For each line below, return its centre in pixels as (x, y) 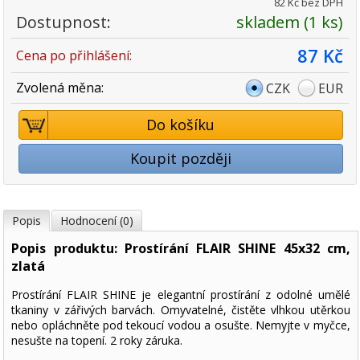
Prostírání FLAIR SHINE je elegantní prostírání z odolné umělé (181, 294)
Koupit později (180, 158)
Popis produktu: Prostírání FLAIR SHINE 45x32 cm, (181, 248)
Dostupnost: (64, 22)
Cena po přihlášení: (74, 55)
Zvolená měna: (60, 87)
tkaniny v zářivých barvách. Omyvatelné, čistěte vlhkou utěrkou (181, 309)
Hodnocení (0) (97, 220)
